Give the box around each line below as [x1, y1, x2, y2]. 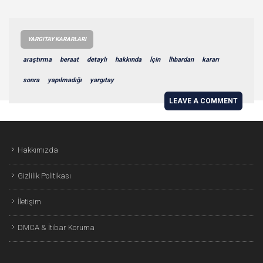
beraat [60, 55, 79, 63]
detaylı [87, 55, 107, 63]
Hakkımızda [18, 145, 58, 154]
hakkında [115, 55, 141, 63]
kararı [202, 55, 219, 63]
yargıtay [90, 76, 114, 84]
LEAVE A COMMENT [169, 96, 238, 105]
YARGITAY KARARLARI [28, 35, 86, 42]
